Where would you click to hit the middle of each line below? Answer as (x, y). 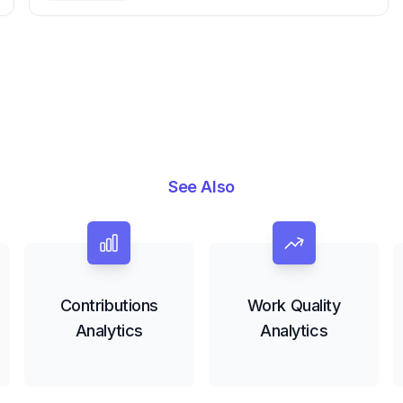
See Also (201, 187)
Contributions (109, 306)
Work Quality (294, 306)
